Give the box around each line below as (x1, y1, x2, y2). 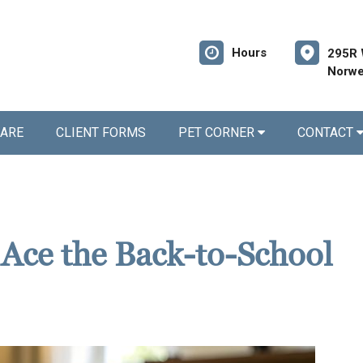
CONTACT (297, 125, 357, 140)
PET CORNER (178, 125, 258, 140)
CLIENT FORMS (56, 125, 146, 140)
